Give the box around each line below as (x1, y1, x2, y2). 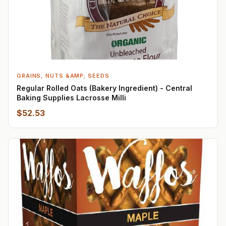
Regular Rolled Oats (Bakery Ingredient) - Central (17, 83, 192, 92)
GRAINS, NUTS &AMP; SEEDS (17, 72, 109, 79)
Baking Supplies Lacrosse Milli (17, 93, 126, 102)
